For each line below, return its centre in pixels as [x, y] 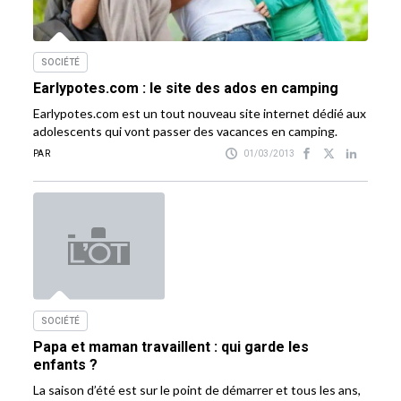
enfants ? [66, 365]
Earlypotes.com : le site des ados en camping [186, 89]
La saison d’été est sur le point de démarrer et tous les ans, [197, 390]
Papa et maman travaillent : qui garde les [171, 347]
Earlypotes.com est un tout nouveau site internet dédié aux [200, 114]
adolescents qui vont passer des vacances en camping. [186, 132]
